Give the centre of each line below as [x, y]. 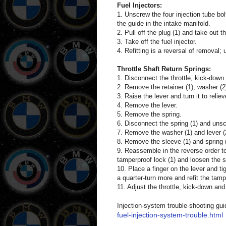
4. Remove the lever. [147, 105]
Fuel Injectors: [139, 5]
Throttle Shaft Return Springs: [164, 69]
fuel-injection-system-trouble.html [170, 215]
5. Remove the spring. [149, 114]
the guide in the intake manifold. [164, 23]
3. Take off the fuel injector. [157, 41]
